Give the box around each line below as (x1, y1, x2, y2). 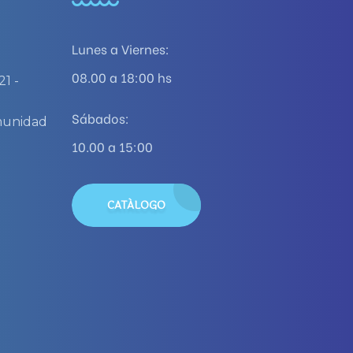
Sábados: (72, 109, 129, 127)
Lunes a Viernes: (72, 39, 169, 58)
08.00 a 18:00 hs (72, 68, 172, 86)
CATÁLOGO (107, 197, 165, 214)
